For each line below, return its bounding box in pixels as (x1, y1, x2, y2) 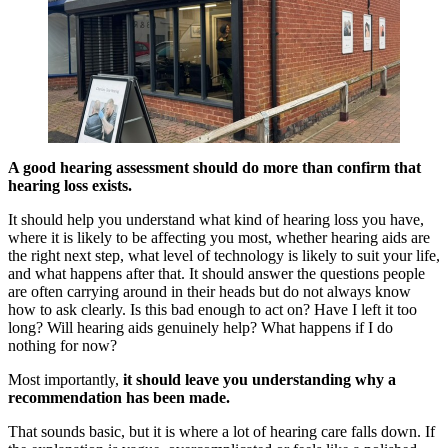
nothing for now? (8, 336, 117, 354)
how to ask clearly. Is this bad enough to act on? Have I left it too (8, 300, 417, 318)
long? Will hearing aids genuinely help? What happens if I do (8, 318, 393, 336)
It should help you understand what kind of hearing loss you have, (8, 210, 424, 228)
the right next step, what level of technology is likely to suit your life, (8, 246, 440, 264)
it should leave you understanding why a (123, 370, 396, 388)
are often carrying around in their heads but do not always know (8, 282, 411, 300)
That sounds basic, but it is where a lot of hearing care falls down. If (8, 422, 435, 440)
